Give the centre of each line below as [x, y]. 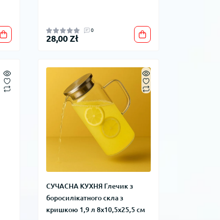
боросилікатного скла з [84, 198]
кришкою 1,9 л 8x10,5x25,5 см [95, 210]
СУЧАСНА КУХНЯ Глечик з [89, 186]
